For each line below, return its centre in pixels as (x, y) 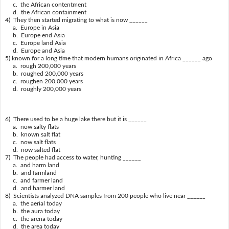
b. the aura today (32, 211)
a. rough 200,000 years (40, 66)
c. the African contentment (45, 4)
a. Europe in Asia (32, 27)
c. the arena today (33, 219)
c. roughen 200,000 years (44, 81)
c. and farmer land (34, 180)
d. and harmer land (35, 188)
